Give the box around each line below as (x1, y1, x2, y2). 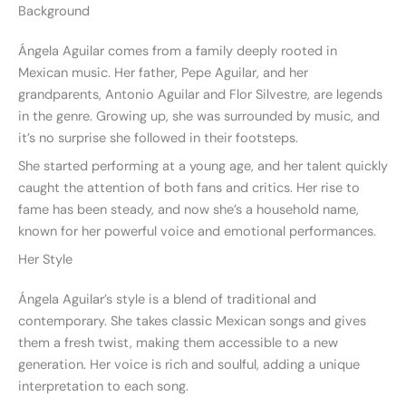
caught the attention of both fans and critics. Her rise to (18, 179, 360, 198)
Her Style (18, 251, 72, 269)
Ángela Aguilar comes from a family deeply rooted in (18, 42, 337, 60)
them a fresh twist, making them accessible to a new (18, 334, 338, 353)
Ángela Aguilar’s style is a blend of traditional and (18, 291, 316, 309)
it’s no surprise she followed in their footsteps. (18, 129, 298, 147)
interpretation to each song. (18, 378, 188, 396)
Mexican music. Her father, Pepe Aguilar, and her (18, 63, 308, 82)
